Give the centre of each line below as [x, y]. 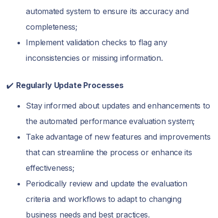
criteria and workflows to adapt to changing [104, 199]
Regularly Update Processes [70, 85]
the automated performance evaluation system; [110, 121]
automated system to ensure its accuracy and [107, 11]
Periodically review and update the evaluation [107, 183]
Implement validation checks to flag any [97, 42]
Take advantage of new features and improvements [118, 137]
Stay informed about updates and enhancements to [118, 106]
